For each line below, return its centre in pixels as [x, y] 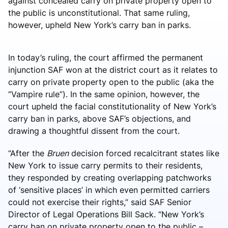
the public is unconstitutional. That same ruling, [99, 12]
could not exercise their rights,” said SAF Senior [100, 202]
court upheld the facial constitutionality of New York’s [112, 106]
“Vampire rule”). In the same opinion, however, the [104, 94]
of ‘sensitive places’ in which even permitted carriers [109, 190]
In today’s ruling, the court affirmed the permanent [106, 57]
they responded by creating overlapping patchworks [110, 177]
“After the [27, 153]
